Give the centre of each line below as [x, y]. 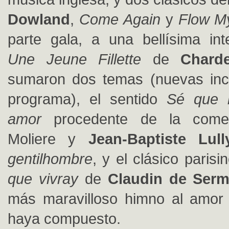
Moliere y [48, 139]
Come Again [120, 19]
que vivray [43, 179]
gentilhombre [50, 159]
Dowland [39, 19]
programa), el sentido [87, 99]
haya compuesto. [64, 219]
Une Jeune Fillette [74, 59]
